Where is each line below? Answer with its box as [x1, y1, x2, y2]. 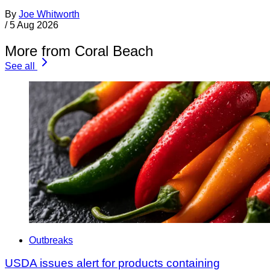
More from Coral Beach [5, 43, 153, 60]
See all [5, 61, 35, 72]
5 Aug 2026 [10, 20, 58, 31]
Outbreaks [29, 234, 73, 245]
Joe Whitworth [19, 9, 80, 20]
